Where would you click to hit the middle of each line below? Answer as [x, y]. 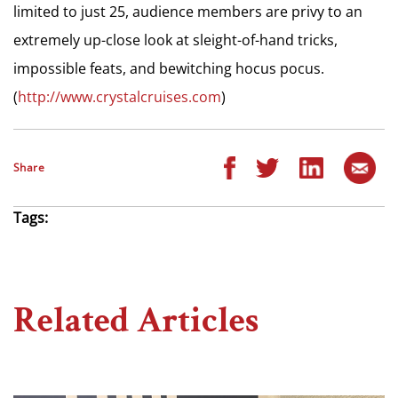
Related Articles [136, 321]
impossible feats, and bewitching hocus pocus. [169, 68]
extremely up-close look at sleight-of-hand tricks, [175, 40]
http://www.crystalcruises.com [119, 97]
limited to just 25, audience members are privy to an [188, 12]
